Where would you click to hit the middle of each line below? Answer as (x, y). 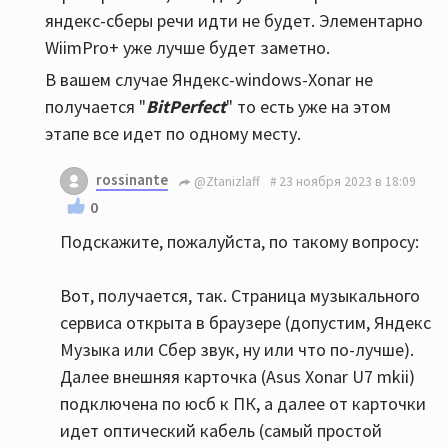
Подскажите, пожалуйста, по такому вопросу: (239, 241)
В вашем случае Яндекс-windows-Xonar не (209, 79)
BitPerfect (186, 106)
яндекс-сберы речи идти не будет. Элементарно (234, 20)
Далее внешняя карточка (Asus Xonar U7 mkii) (237, 376)
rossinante (132, 179)
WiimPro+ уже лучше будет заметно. (187, 47)
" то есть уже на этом (308, 106)
